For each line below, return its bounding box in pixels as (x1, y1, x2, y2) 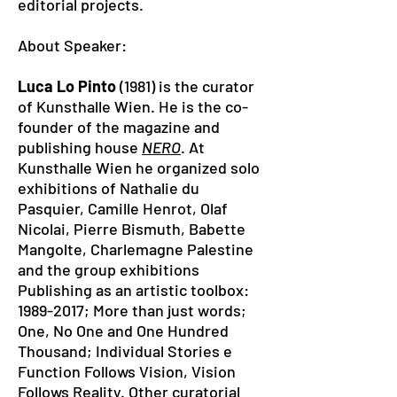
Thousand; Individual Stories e (18, 341, 232, 361)
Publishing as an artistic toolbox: (18, 280, 249, 300)
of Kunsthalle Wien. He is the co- (18, 97, 248, 116)
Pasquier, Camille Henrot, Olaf (18, 198, 228, 218)
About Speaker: (18, 35, 127, 55)
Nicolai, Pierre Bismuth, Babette (18, 219, 245, 238)
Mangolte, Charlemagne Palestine (18, 239, 253, 259)
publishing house (18, 137, 142, 157)
